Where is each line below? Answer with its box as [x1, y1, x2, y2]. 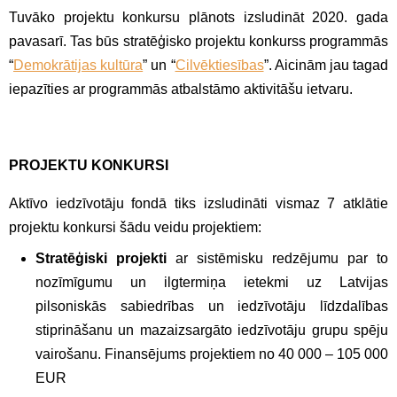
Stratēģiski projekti [35, 250, 167, 266]
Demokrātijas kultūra [13, 57, 144, 73]
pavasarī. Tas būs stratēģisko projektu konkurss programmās [9, 33, 388, 49]
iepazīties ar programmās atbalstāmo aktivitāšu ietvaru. [9, 81, 353, 97]
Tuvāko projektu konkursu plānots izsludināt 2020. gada [9, 9, 388, 25]
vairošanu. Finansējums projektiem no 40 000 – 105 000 [35, 346, 388, 362]
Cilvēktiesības [175, 57, 264, 73]
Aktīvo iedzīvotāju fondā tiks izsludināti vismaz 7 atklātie [9, 195, 388, 211]
